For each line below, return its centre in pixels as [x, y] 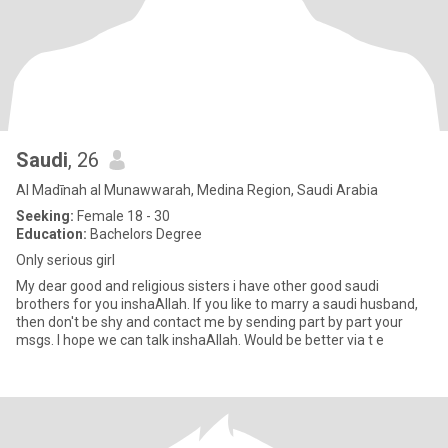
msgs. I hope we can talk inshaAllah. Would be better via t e [200, 340]
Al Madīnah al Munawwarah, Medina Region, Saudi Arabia [197, 190]
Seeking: [45, 216]
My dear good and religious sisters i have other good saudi [197, 286]
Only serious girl [65, 260]
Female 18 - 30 [122, 216]
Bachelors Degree [144, 234]
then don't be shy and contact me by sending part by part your [209, 322]
